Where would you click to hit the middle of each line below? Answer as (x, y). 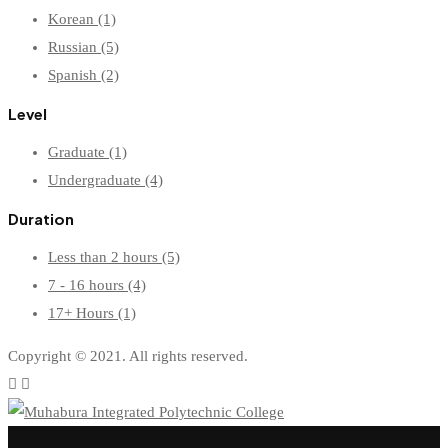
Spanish (74, 75)
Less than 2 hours (105, 257)
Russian (74, 47)
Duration (41, 219)
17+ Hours (83, 313)
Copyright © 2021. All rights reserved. (128, 356)
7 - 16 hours (88, 285)
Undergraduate (96, 180)
